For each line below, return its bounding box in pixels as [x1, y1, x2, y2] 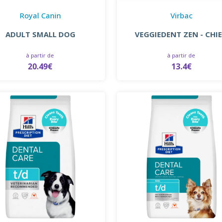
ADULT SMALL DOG [5, 29, 75, 39]
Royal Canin [19, 10, 61, 20]
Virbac [170, 10, 193, 20]
